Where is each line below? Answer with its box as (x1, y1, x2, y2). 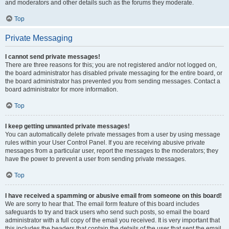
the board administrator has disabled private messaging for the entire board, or (5, 70, 222, 77)
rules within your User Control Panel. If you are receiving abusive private (5, 139, 205, 146)
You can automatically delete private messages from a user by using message (5, 131, 220, 138)
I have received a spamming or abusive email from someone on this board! (5, 192, 222, 199)
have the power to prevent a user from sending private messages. (5, 155, 186, 163)
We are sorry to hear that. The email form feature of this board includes (5, 200, 199, 208)
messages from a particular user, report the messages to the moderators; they (5, 147, 218, 154)
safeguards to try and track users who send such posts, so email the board (5, 209, 210, 216)
